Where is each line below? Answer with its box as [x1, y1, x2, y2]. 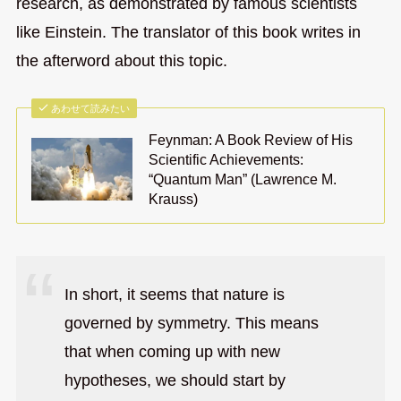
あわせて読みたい [51, 103, 131, 115]
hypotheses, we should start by [64, 371, 286, 389]
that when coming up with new [64, 342, 280, 361]
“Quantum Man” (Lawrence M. [149, 171, 337, 188]
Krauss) [149, 191, 199, 208]
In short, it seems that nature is [64, 285, 285, 303]
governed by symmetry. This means [64, 313, 319, 332]
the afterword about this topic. [15, 52, 227, 71]
